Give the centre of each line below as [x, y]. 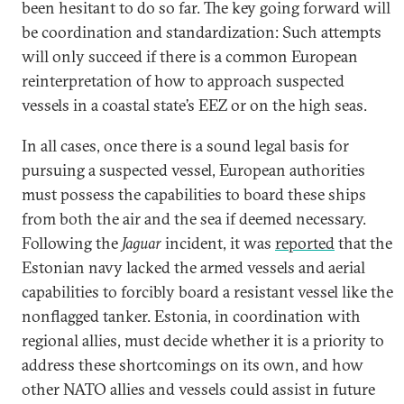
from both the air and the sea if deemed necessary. [194, 219]
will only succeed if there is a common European [190, 56]
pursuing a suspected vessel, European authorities [193, 170]
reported [305, 243]
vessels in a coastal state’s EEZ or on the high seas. [194, 105]
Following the [72, 243]
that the [363, 243]
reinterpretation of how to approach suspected [183, 81]
